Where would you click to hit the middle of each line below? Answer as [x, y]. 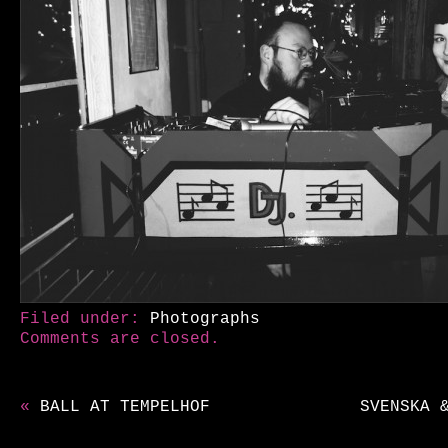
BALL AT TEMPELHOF [125, 407]
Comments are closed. [120, 339]
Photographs [205, 319]
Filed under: [85, 319]
